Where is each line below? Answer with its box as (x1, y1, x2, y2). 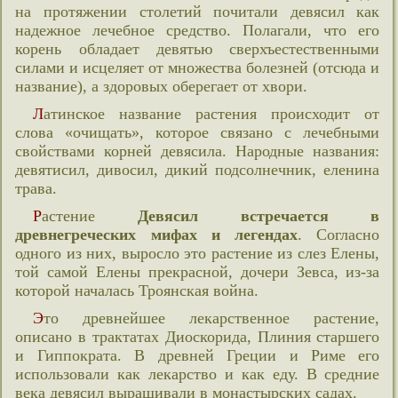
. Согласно (298, 226, 380, 243)
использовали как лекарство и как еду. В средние (15, 365, 380, 383)
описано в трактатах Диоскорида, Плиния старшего (15, 328, 380, 346)
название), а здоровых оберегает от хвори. (15, 77, 308, 95)
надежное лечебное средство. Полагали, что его (15, 21, 380, 39)
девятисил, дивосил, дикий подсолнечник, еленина (15, 161, 380, 179)
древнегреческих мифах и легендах (15, 226, 298, 243)
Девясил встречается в (137, 207, 380, 225)
